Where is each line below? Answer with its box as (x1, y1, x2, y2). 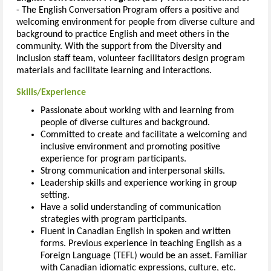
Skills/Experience (16, 87, 86, 97)
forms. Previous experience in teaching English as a (41, 239, 242, 249)
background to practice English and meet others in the (16, 29, 229, 39)
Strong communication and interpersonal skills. (41, 166, 225, 177)
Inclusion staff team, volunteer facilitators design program (16, 53, 245, 64)
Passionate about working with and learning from (41, 106, 234, 116)
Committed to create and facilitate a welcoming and (41, 130, 247, 140)
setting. (41, 191, 70, 201)
